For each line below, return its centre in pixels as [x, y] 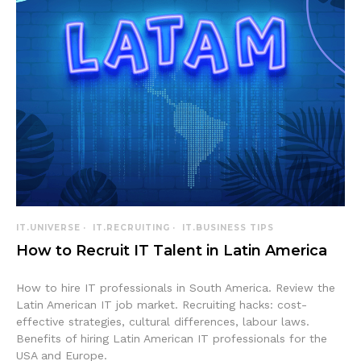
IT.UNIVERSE [48, 228]
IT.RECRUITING [131, 228]
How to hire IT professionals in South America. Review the [176, 288]
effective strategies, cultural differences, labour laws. [163, 322]
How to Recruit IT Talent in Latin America [172, 251]
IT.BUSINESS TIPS [228, 228]
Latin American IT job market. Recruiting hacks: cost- [162, 305]
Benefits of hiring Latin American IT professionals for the [172, 338]
